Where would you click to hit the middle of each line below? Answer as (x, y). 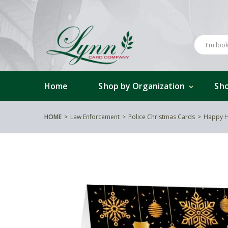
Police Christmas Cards (162, 117)
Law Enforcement (95, 117)
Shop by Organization (142, 86)
